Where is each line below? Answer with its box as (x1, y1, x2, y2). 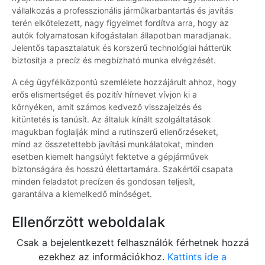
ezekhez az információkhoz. (38, 251, 167, 263)
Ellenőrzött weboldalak (12, 214, 165, 231)
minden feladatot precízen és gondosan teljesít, (12, 176, 195, 187)
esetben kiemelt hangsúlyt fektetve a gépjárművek (12, 151, 209, 162)
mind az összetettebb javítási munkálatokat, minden (12, 139, 214, 150)
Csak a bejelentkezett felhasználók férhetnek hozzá (16, 237, 249, 249)
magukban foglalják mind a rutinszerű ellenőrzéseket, (12, 127, 218, 137)
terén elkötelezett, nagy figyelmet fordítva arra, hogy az (12, 18, 229, 28)
